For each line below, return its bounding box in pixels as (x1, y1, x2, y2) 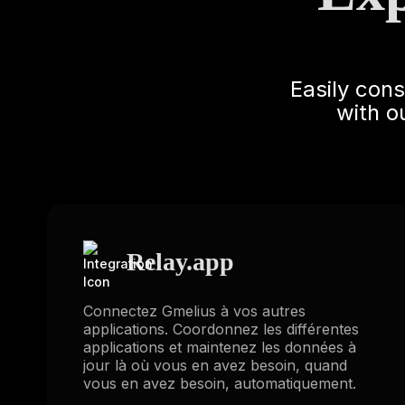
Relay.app (127, 248, 234, 276)
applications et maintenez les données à (83, 338, 356, 356)
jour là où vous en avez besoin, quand (83, 356, 347, 374)
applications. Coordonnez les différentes (83, 320, 359, 338)
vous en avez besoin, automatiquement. (83, 374, 356, 392)
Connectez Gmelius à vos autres (83, 302, 306, 320)
